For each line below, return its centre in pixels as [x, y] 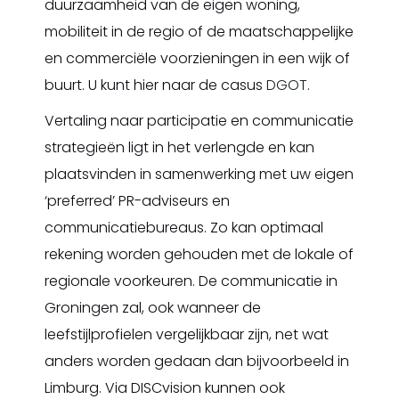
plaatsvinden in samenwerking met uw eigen [199, 174]
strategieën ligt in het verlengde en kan [179, 147]
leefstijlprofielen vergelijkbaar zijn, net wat [187, 334]
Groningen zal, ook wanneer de [153, 308]
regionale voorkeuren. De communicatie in [191, 281]
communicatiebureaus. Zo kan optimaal [184, 228]
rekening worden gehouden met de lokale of [199, 254]
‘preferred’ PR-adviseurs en [137, 201]
